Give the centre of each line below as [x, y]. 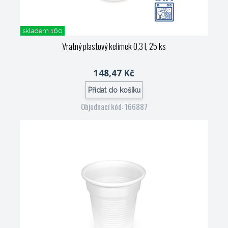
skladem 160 [42, 31]
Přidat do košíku [114, 90]
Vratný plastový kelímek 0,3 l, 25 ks [114, 46]
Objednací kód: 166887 [114, 106]
